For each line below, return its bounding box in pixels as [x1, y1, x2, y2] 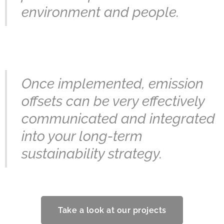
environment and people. [21, 3, 179, 20]
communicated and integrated [21, 110, 215, 127]
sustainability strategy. [21, 145, 162, 162]
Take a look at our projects [57, 205, 166, 215]
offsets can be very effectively [21, 92, 204, 109]
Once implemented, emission [21, 75, 203, 92]
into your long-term [21, 127, 142, 144]
